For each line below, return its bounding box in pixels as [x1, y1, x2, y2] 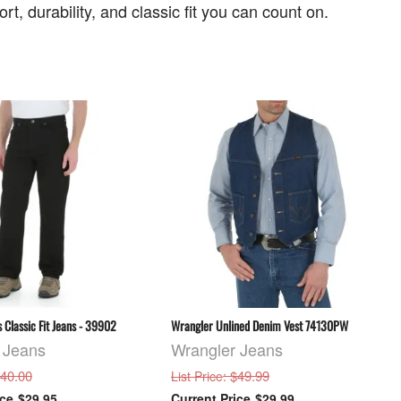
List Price [171, 366, 224, 385]
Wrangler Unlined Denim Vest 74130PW [171, 316, 349, 336]
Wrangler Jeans [171, 337, 284, 361]
